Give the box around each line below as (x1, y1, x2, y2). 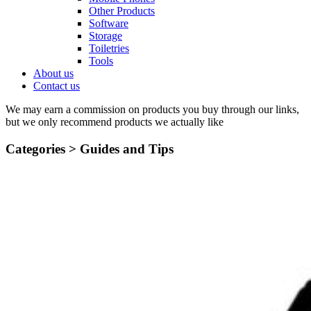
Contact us (33, 80, 80, 92)
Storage (89, 30, 122, 42)
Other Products (89, 5, 155, 17)
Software (89, 17, 128, 29)
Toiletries (89, 42, 129, 54)
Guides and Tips (80, 141, 174, 156)
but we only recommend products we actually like (6, 116, 224, 128)
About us (33, 67, 74, 79)
